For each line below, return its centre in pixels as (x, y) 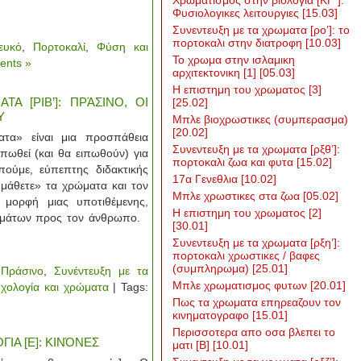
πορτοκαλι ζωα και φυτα (234, 162)
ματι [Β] (193, 345)
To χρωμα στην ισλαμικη (234, 60)
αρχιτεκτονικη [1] (216, 73)
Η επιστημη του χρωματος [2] (247, 213)
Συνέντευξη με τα (101, 271)
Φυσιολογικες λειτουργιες (237, 13)
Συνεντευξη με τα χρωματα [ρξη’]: (256, 243)
